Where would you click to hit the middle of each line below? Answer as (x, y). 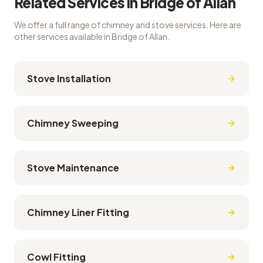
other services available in (63, 36)
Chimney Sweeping (73, 123)
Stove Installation (69, 78)
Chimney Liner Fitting (78, 212)
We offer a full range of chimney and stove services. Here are (128, 25)
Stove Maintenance (73, 168)
